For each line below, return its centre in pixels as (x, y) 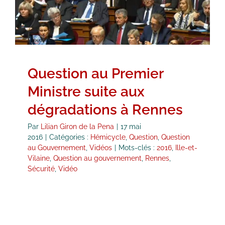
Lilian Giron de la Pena (77, 127)
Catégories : (70, 137)
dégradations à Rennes (105, 110)
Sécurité (41, 169)
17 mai (131, 127)
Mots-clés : (138, 148)
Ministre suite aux (86, 92)
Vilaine (39, 158)
